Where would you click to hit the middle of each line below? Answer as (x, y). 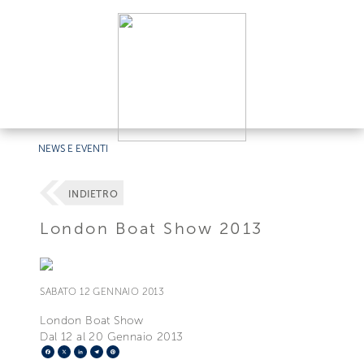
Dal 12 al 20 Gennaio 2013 (112, 336)
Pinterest (145, 351)
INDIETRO (93, 195)
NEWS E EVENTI (74, 149)
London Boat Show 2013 (152, 228)
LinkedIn (111, 351)
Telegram (130, 351)
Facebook (84, 351)
